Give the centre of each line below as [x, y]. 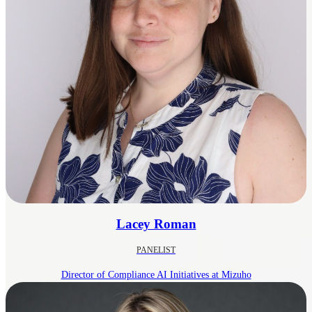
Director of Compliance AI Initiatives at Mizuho [156, 275]
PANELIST [156, 250]
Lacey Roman [156, 224]
